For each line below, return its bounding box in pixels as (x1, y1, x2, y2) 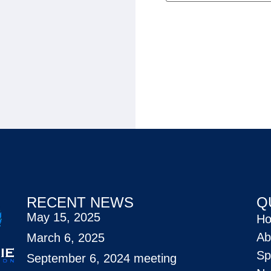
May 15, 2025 (27, 210, 100, 224)
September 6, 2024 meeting (27, 251, 177, 265)
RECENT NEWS (27, 194, 134, 211)
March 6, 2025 (27, 230, 105, 244)
